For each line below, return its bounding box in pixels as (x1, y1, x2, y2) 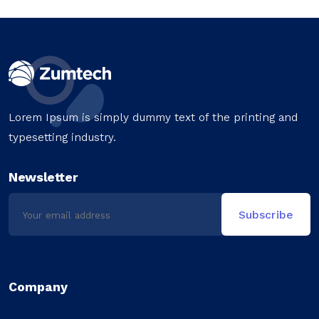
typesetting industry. (9, 130, 116, 145)
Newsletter (9, 169, 78, 186)
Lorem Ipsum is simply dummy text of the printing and (9, 110, 298, 125)
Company (9, 279, 68, 296)
